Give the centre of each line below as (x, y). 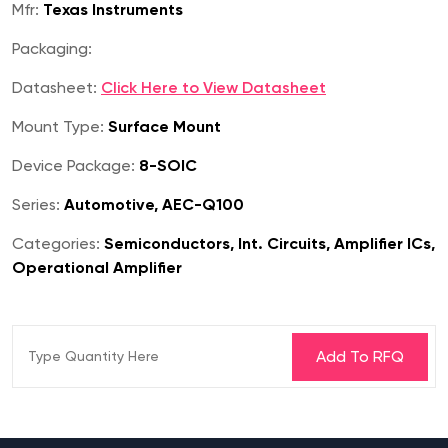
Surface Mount (162, 127)
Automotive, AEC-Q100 (152, 205)
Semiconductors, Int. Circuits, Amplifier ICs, (267, 244)
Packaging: (52, 49)
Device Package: (73, 166)
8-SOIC (166, 166)
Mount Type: (58, 127)
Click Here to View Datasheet (213, 88)
